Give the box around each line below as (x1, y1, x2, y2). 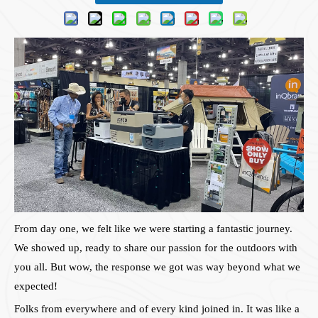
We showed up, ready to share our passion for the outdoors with (14, 242, 297, 254)
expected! (14, 280, 57, 292)
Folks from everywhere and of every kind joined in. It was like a (14, 303, 300, 315)
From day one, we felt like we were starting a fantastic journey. (14, 223, 292, 235)
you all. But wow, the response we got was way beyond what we (14, 261, 300, 273)
